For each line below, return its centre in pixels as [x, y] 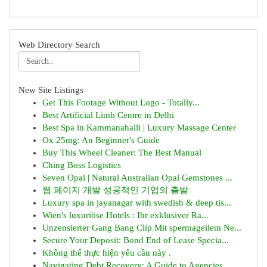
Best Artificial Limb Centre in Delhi [108, 115]
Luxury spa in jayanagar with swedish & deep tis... [137, 203]
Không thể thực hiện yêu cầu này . [107, 253]
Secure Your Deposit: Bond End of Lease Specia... [136, 240]
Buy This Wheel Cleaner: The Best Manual [122, 153]
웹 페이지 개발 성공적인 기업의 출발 [115, 190]
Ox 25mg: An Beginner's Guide [101, 140]
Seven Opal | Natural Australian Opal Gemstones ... [137, 178]
